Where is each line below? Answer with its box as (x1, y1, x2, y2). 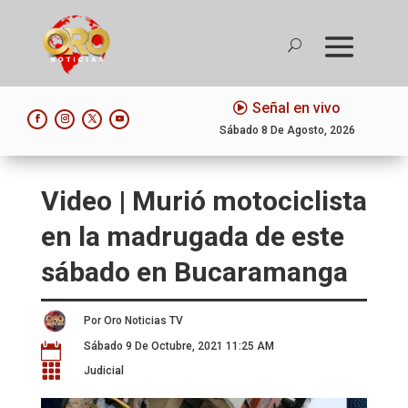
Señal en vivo (252, 98, 342, 117)
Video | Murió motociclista (40, 184, 367, 217)
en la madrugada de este (40, 219, 344, 252)
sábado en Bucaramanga (40, 255, 348, 288)
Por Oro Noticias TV (83, 313, 183, 327)
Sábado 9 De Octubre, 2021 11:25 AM (83, 339, 274, 352)
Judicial (83, 363, 124, 377)
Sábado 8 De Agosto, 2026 (219, 123, 355, 137)
